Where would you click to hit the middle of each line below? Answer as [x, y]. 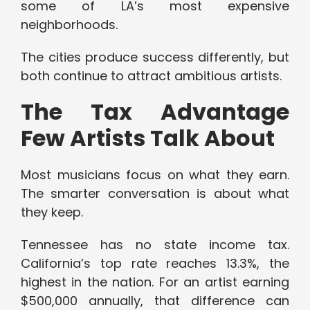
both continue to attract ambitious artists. [151, 76]
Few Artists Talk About [148, 138]
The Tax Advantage [155, 112]
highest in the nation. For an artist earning [155, 282]
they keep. [52, 212]
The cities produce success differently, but [155, 57]
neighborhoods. [69, 25]
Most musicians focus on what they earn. [155, 175]
